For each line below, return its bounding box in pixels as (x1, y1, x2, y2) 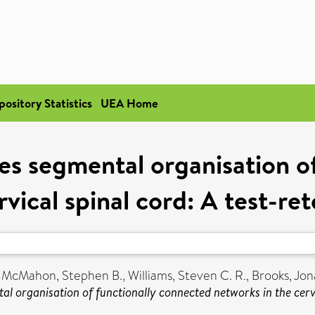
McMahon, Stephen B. (1, 266, 122, 285)
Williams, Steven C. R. (128, 266, 246, 285)
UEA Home (101, 95, 158, 111)
